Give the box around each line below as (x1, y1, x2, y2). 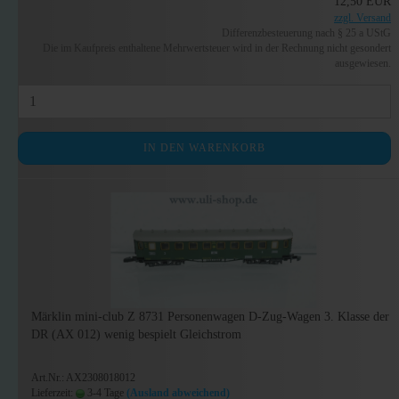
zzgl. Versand (334, 12, 392, 24)
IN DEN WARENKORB (143, 142, 266, 154)
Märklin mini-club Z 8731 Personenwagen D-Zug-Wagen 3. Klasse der (31, 310, 389, 323)
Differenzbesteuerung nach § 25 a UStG (222, 27, 392, 39)
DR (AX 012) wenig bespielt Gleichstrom (31, 328, 241, 341)
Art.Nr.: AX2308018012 (31, 371, 135, 384)
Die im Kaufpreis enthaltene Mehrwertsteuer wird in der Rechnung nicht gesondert (43, 42, 392, 54)
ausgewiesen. (335, 57, 392, 69)
